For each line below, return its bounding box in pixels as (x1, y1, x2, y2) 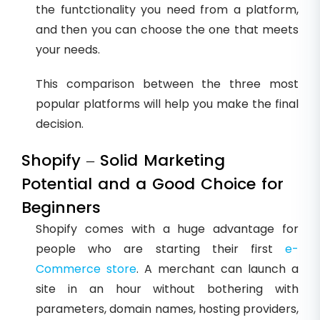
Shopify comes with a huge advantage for (36, 220, 299, 237)
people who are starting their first (36, 240, 285, 257)
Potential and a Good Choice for (21, 172, 284, 195)
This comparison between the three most (36, 75, 299, 92)
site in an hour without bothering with (36, 280, 299, 297)
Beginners (21, 196, 101, 219)
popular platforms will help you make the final (36, 95, 299, 112)
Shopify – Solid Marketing (21, 149, 225, 171)
